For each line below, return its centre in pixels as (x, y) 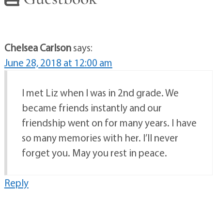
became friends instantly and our (92, 108)
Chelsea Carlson (38, 48)
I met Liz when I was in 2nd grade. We (100, 93)
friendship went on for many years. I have (109, 123)
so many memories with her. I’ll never (100, 138)
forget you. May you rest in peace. (94, 153)
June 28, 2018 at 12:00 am (58, 63)
